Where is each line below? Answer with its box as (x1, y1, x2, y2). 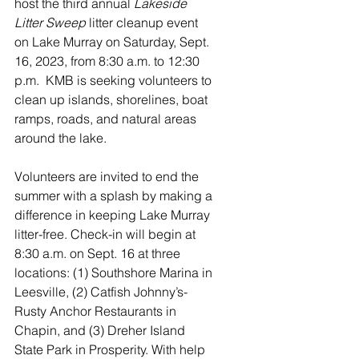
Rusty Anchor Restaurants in (14, 303, 179, 319)
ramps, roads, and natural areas (14, 111, 200, 127)
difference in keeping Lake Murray (14, 207, 213, 223)
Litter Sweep (14, 14, 89, 30)
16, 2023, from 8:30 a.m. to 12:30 (14, 53, 203, 69)
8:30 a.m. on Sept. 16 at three (14, 245, 184, 261)
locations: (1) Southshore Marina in (14, 264, 216, 280)
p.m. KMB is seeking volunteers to (14, 72, 215, 88)
